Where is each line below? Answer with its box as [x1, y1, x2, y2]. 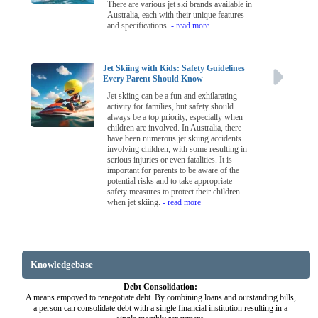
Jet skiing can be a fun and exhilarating [107, 91, 238, 102]
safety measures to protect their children [107, 187, 241, 197]
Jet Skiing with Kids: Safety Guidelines [103, 63, 246, 74]
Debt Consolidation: [124, 282, 198, 292]
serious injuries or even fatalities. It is [107, 155, 233, 165]
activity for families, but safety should [107, 102, 234, 112]
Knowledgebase [31, 259, 94, 270]
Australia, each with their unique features [107, 10, 245, 21]
